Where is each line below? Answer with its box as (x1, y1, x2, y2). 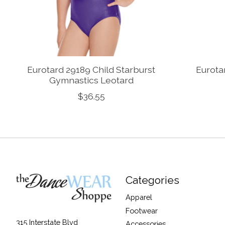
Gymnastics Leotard (49, 75, 134, 86)
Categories (125, 174, 179, 187)
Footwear (125, 206, 158, 215)
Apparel (125, 193, 152, 202)
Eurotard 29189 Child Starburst (27, 64, 156, 75)
